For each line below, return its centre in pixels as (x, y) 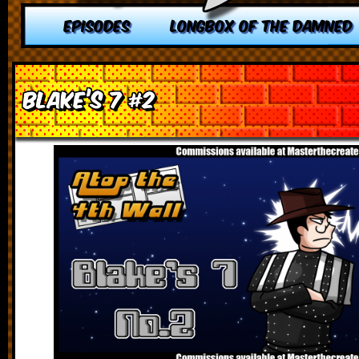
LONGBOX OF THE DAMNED (262, 24)
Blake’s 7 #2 (89, 98)
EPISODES (97, 24)
